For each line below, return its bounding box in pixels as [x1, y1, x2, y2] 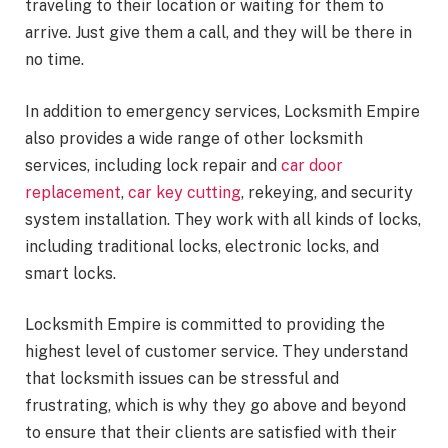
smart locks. [25, 263, 116, 283]
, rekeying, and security [241, 182, 413, 202]
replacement [25, 182, 121, 202]
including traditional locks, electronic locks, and [25, 236, 379, 256]
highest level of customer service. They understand [25, 342, 408, 362]
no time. [25, 49, 84, 69]
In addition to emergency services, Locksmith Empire [25, 101, 420, 121]
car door [281, 155, 343, 175]
